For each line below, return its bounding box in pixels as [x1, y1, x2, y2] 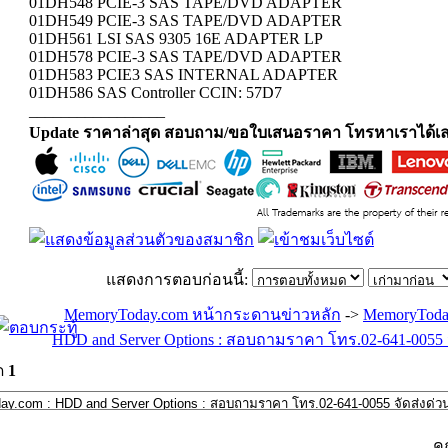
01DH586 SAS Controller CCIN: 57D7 [29, 84, 282, 101]
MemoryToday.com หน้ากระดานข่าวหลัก [64, 306, 341, 323]
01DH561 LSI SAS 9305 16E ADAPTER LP [29, 30, 323, 47]
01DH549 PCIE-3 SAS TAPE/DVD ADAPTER [29, 12, 342, 29]
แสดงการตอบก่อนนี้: [105, 271, 252, 288]
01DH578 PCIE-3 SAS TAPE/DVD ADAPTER [29, 48, 342, 65]
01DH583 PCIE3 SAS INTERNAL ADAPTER [29, 66, 338, 83]
